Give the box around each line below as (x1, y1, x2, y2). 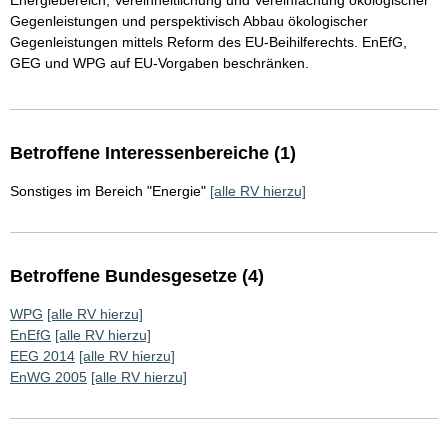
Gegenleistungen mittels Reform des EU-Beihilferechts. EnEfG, (10, 34, 407, 51)
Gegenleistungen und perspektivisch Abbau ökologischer (10, 13, 368, 30)
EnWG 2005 (10, 369, 87, 386)
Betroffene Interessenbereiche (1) (10, 143, 296, 164)
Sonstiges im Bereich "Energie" (10, 183, 206, 200)
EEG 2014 (10, 348, 75, 365)
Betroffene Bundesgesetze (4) (10, 266, 264, 287)
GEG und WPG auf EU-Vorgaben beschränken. (10, 55, 309, 72)
